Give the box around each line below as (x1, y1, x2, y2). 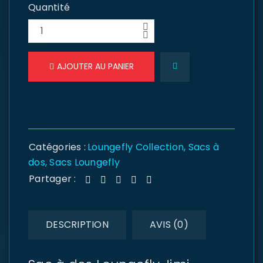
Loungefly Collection (87, 140, 184, 154)
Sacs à (188, 140, 219, 154)
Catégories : (29, 140, 86, 154)
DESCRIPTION (46, 218, 109, 231)
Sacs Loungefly (49, 156, 120, 169)
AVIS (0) (149, 218, 188, 231)
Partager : (29, 172, 76, 186)
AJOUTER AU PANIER (56, 60, 134, 72)
